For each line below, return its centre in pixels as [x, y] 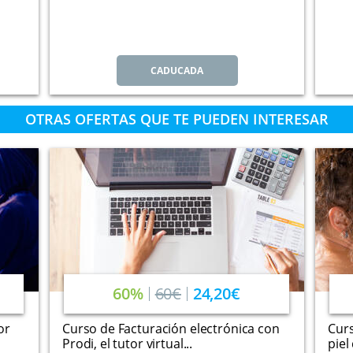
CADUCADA [177, 71]
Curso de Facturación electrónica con [171, 329]
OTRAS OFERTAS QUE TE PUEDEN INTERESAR [176, 119]
